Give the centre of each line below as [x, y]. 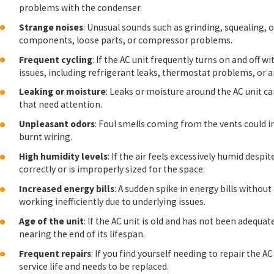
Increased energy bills [67, 189]
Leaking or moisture [63, 92]
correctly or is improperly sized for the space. [112, 169]
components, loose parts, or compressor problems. [126, 40]
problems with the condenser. [81, 7]
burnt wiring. [46, 137]
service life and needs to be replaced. [94, 266]
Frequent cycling [56, 59]
